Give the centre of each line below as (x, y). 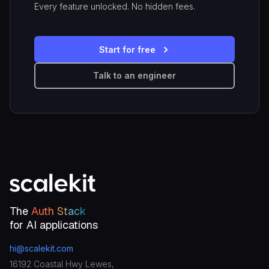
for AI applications (54, 225)
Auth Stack (59, 211)
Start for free (127, 49)
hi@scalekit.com (41, 248)
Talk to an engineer (134, 75)
